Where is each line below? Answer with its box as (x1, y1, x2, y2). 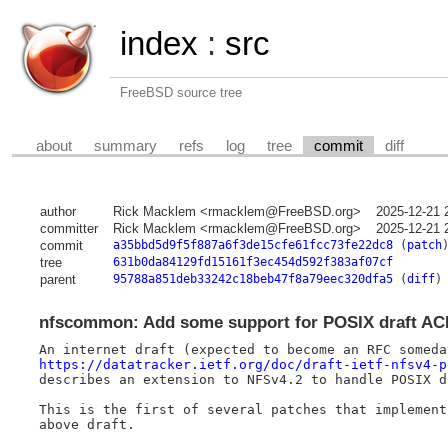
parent (39, 272, 76, 288)
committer (39, 221, 98, 237)
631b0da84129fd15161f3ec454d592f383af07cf (112, 255, 393, 270)
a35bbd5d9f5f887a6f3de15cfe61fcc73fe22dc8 (112, 238, 393, 253)
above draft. (38, 416, 135, 432)
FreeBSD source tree (120, 85, 242, 100)
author (39, 204, 76, 220)
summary (94, 137, 158, 154)
